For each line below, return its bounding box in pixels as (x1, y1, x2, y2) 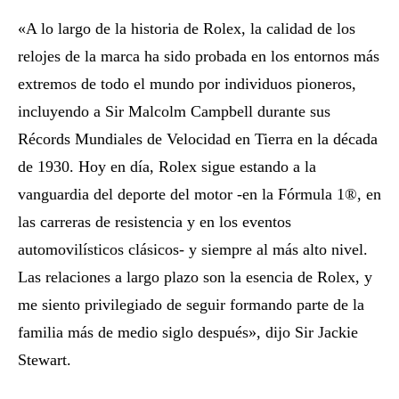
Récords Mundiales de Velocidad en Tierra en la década (18, 129, 378, 148)
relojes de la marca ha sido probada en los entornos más (18, 46, 379, 65)
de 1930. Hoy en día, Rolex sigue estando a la (18, 157, 316, 175)
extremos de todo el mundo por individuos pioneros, (18, 74, 356, 93)
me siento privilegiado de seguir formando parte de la (18, 295, 364, 313)
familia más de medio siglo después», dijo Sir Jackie (18, 322, 358, 341)
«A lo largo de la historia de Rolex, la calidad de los (18, 19, 355, 37)
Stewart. (18, 350, 71, 369)
